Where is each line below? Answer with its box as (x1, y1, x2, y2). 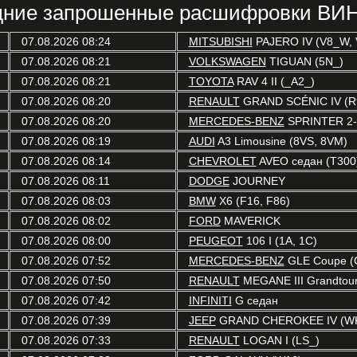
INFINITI (188, 294, 232, 307)
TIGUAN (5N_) (265, 55, 343, 68)
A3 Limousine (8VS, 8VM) (214, 135, 347, 147)
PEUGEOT (188, 234, 243, 247)
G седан (231, 294, 278, 307)
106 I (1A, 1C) (242, 234, 317, 247)
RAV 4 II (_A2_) (233, 75, 315, 88)
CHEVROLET (188, 155, 257, 167)
